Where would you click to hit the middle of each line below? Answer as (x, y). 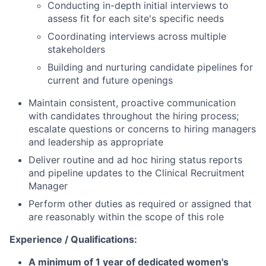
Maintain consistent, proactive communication (132, 102)
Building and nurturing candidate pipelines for (150, 67)
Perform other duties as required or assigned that (140, 203)
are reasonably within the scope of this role (126, 216)
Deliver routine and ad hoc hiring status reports (135, 159)
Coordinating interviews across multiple (137, 36)
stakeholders (76, 49)
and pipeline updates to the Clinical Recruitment (137, 172)
